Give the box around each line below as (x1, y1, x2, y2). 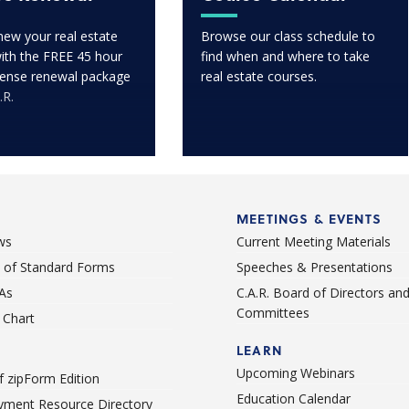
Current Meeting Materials (236, 233, 391, 251)
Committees (236, 304, 309, 322)
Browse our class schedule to (201, 27, 376, 46)
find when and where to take (201, 47, 371, 66)
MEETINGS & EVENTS (236, 209, 382, 229)
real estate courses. (201, 68, 318, 86)
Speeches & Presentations (236, 258, 393, 277)
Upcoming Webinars (236, 364, 355, 383)
